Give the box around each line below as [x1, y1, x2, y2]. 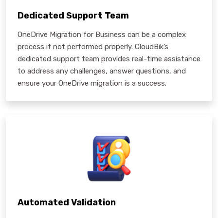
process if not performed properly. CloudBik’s [18, 42, 168, 51]
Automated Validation [18, 197, 116, 208]
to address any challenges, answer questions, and [18, 66, 186, 75]
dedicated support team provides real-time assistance [18, 54, 200, 63]
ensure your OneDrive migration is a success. [18, 78, 166, 88]
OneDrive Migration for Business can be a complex [18, 30, 186, 39]
